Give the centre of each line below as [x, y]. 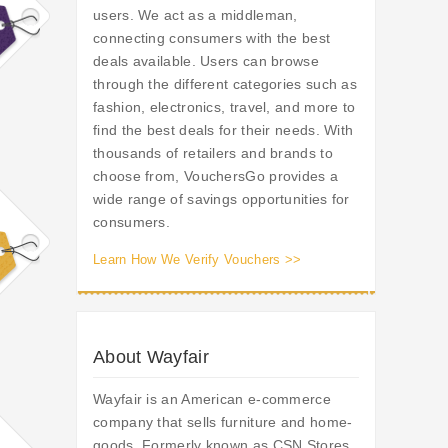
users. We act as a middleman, [195, 15]
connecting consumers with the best [212, 38]
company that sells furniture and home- [223, 422]
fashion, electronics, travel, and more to [224, 107]
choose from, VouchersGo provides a [216, 176]
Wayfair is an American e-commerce [212, 399]
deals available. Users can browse [206, 61]
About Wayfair [151, 357]
